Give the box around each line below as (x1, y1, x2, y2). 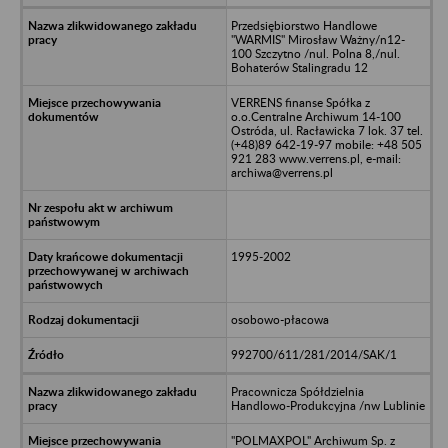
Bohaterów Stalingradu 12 (230, 59, 368, 75)
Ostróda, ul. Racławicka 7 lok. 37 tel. (230, 122, 423, 138)
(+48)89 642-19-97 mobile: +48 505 (230, 136, 422, 152)
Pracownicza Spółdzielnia (230, 383, 364, 399)
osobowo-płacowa (230, 311, 329, 327)
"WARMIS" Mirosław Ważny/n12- (230, 31, 405, 47)
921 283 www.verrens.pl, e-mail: (230, 150, 401, 166)
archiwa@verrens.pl (230, 164, 333, 180)
